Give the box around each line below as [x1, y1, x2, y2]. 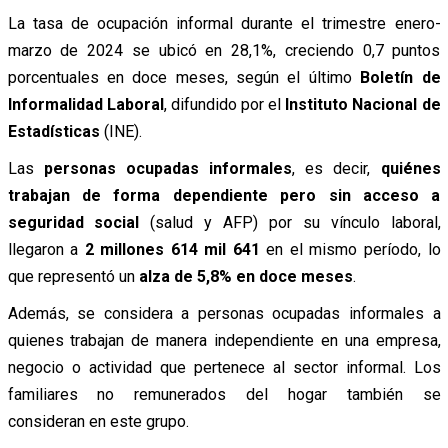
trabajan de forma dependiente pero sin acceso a [7, 185, 441, 205]
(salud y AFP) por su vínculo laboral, [139, 212, 441, 232]
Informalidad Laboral [7, 94, 164, 114]
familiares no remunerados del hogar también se [7, 384, 441, 404]
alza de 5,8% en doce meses [138, 266, 353, 286]
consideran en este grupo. [7, 411, 189, 431]
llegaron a [7, 239, 85, 259]
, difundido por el [163, 94, 286, 114]
